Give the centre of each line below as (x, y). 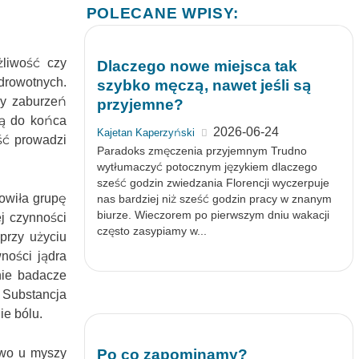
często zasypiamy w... (151, 231)
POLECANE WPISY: (163, 13)
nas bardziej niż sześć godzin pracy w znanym (214, 199)
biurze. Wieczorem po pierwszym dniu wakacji (213, 215)
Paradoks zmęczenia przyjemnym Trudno (202, 151)
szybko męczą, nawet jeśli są (204, 85)
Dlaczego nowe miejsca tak (197, 66)
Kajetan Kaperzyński (145, 133)
